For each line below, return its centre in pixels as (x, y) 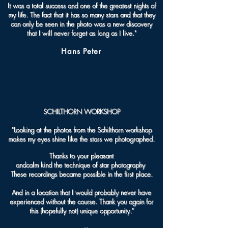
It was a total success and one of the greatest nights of (81, 6)
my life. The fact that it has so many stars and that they (81, 15)
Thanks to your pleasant (81, 156)
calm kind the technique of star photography (87, 165)
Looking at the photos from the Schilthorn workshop (82, 130)
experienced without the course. (54, 202)
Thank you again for (126, 202)
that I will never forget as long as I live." (81, 33)
